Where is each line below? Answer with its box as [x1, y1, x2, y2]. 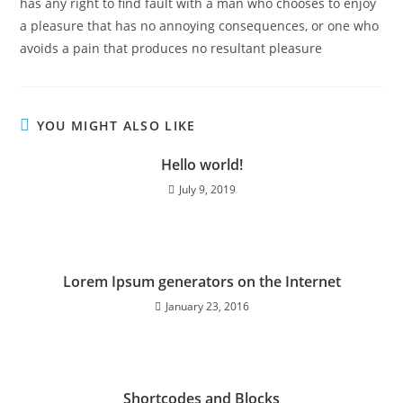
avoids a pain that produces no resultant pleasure [20, 40, 323, 57]
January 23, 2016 [165, 299, 249, 314]
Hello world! [160, 155, 243, 175]
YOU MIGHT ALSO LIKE [36, 117, 196, 134]
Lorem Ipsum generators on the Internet [62, 272, 341, 291]
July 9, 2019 [178, 182, 236, 197]
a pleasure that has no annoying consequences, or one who [20, 17, 380, 34]
